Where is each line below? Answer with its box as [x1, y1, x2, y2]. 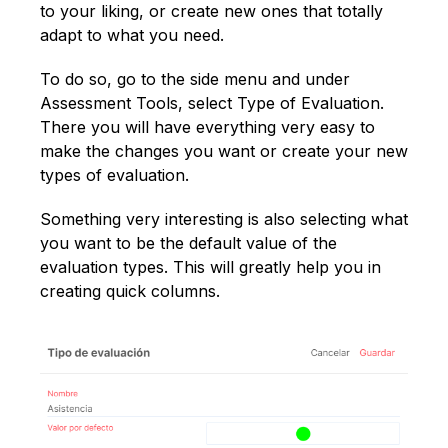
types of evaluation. [40, 165, 189, 186]
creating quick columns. [40, 281, 220, 302]
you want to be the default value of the [40, 233, 337, 254]
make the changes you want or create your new [40, 141, 408, 162]
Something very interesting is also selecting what [40, 209, 408, 230]
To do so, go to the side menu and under [40, 69, 350, 90]
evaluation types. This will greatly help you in [40, 257, 381, 278]
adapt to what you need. [40, 25, 224, 46]
